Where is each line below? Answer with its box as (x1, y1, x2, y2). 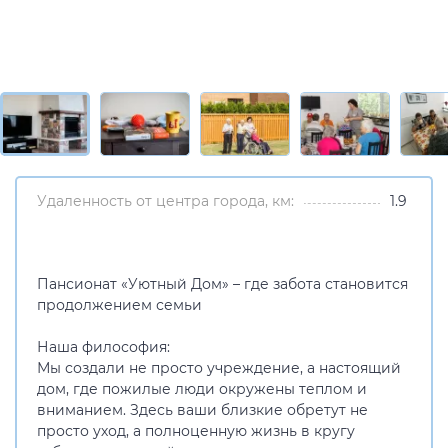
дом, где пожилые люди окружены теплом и (37, 380, 367, 398)
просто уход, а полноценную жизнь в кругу (37, 422, 355, 440)
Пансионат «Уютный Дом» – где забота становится (37, 275, 408, 293)
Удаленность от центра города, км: (37, 192, 294, 210)
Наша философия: (37, 338, 170, 356)
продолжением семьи (37, 296, 202, 314)
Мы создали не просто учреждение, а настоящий (37, 359, 401, 377)
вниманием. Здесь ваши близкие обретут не (37, 401, 368, 419)
